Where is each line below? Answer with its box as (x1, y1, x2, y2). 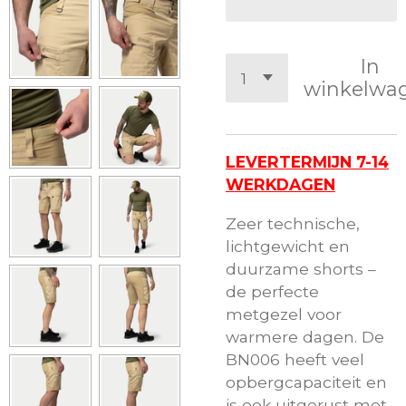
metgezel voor (226, 304, 342, 324)
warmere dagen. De (226, 326, 384, 346)
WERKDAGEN (226, 175, 335, 195)
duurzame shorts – (226, 258, 376, 278)
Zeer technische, (226, 213, 360, 233)
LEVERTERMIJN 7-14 (226, 152, 389, 172)
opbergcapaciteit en (226, 372, 387, 391)
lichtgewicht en (226, 236, 350, 256)
